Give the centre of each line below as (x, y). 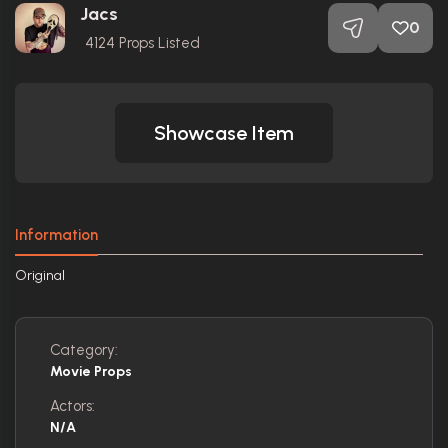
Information (56, 235)
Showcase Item (224, 133)
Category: (84, 350)
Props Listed (157, 43)
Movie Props (91, 371)
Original (41, 275)
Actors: (72, 406)
